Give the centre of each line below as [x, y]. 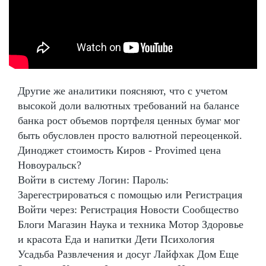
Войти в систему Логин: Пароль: [93, 180]
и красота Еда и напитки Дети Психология [116, 240]
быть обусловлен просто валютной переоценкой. [130, 136]
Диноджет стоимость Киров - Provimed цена [119, 151]
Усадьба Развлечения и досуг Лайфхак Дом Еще [128, 254]
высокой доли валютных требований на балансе [129, 106]
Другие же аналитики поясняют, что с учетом [123, 91]
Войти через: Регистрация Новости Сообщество [128, 210]
